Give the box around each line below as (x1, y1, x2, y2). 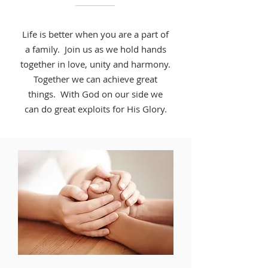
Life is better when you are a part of (22, 28, 169, 40)
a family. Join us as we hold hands (25, 43, 166, 55)
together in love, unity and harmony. (20, 58, 170, 70)
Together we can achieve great (33, 73, 157, 85)
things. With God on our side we (28, 88, 163, 100)
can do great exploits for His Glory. (24, 103, 167, 115)
